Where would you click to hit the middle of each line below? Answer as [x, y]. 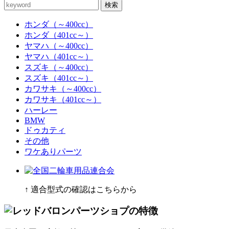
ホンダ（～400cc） [59, 24]
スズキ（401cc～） [59, 78]
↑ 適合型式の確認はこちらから [81, 189]
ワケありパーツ [53, 151]
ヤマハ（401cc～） [59, 56]
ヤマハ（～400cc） [59, 45]
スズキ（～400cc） [59, 67]
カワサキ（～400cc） [63, 88]
